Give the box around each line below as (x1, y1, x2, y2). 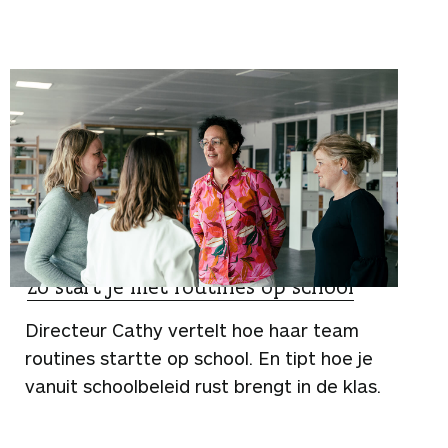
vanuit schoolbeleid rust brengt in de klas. (25, 374, 381, 397)
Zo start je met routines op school (27, 272, 354, 300)
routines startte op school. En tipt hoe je (25, 346, 373, 369)
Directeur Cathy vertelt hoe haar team (25, 318, 359, 341)
